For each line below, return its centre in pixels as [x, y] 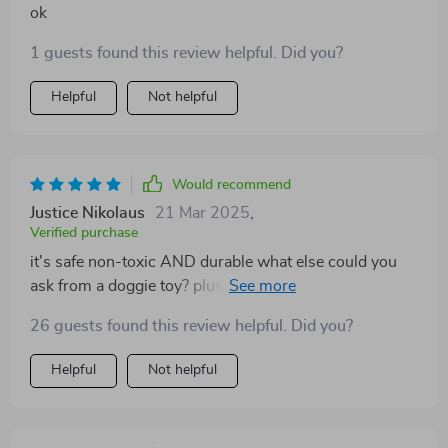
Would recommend [231, 185]
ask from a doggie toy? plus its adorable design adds [214, 286]
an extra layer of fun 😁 [110, 310]
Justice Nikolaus [87, 213]
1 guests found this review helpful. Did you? [186, 53]
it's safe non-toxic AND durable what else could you [213, 262]
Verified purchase [84, 233]
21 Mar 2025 [202, 213]
